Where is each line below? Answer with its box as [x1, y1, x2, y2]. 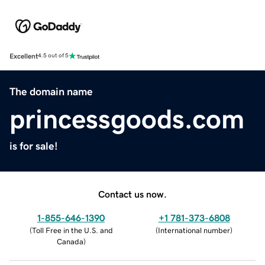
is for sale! [9, 140, 58, 151]
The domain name [9, 86, 93, 97]
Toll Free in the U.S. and [31, 226, 113, 234]
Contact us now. [98, 189, 167, 199]
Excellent [9, 52, 38, 60]
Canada [56, 237, 83, 245]
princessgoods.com [9, 105, 244, 132]
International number [158, 226, 230, 234]
